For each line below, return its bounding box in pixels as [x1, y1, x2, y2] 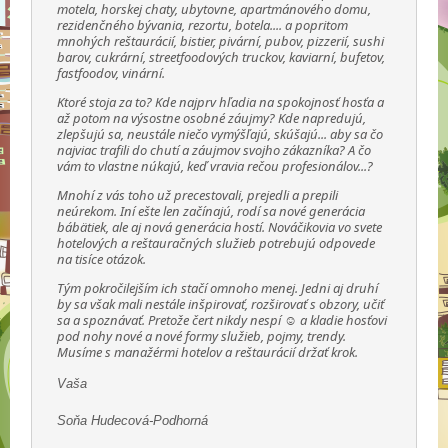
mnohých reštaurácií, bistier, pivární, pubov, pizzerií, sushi [57, 32, 385, 51]
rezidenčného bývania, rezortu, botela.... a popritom [57, 16, 349, 35]
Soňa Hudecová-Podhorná [57, 413, 209, 429]
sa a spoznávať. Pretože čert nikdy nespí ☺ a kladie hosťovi [57, 311, 388, 330]
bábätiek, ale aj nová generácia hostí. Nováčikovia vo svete [57, 218, 383, 237]
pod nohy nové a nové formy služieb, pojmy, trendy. [57, 327, 347, 346]
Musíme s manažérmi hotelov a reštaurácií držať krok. [57, 343, 359, 362]
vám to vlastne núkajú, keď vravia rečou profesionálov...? [57, 157, 374, 176]
